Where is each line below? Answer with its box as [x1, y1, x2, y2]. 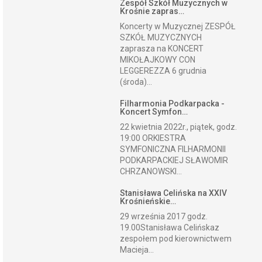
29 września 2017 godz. [120, 212, 208, 221]
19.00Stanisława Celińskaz [120, 223, 220, 232]
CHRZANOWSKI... [120, 167, 182, 176]
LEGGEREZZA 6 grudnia [120, 66, 207, 75]
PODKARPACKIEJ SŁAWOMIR [120, 156, 229, 165]
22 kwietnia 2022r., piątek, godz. [120, 122, 237, 132]
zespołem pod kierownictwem [120, 234, 232, 243]
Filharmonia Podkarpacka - [120, 99, 225, 108]
